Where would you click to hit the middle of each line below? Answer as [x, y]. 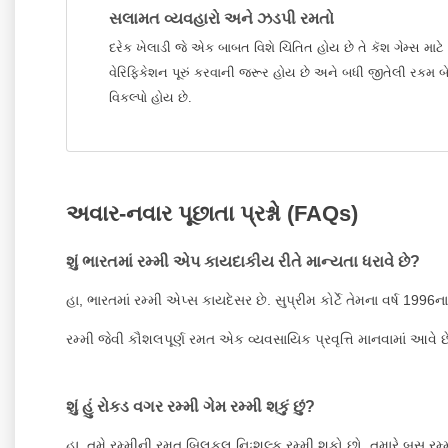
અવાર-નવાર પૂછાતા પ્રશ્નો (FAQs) [212, 213]
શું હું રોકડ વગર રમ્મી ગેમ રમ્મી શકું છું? [190, 406]
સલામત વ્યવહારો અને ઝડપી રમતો [221, 18]
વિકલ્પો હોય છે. [150, 97]
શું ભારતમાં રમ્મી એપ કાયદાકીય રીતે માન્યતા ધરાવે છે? [243, 261]
